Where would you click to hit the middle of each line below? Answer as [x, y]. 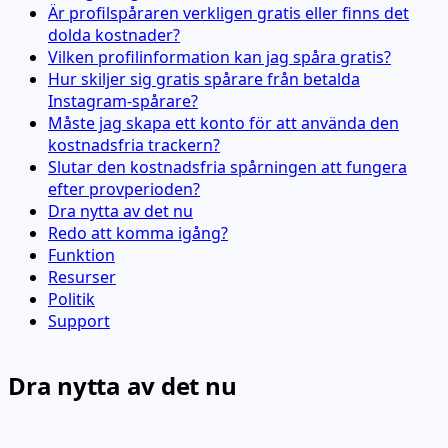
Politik [71, 298]
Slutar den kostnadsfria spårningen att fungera [227, 166]
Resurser [82, 276]
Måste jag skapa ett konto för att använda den [223, 122]
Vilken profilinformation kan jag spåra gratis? [219, 56]
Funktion [81, 254]
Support [79, 320]
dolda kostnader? [114, 34]
